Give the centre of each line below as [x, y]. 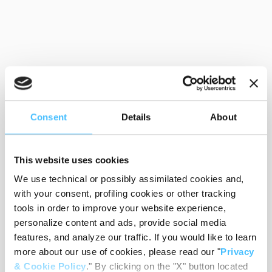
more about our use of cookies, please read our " [117, 252]
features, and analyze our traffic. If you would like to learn [135, 237]
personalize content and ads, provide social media [120, 223]
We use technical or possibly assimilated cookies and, [129, 179]
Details [136, 117]
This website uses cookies [72, 160]
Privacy [237, 252]
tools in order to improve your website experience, [120, 208]
